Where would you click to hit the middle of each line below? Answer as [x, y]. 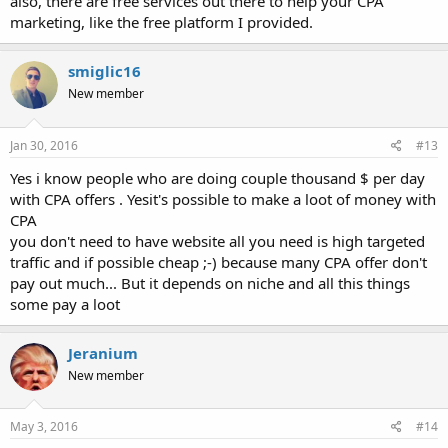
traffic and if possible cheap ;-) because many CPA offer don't [218, 261]
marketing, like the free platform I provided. [161, 22]
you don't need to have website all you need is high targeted [217, 240]
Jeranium [103, 352]
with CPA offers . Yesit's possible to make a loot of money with [223, 198]
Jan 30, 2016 [44, 145]
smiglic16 [104, 71]
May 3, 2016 [44, 427]
